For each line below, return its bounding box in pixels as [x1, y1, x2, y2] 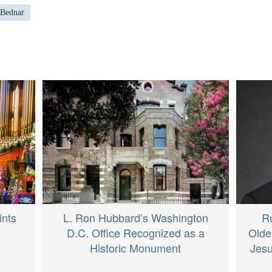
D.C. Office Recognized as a [66, 225, 205, 241]
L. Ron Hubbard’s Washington [63, 209, 208, 226]
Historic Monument [90, 240, 182, 256]
